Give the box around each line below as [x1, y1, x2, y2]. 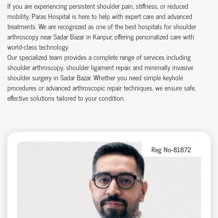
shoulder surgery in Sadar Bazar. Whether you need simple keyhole [7, 71, 183, 83]
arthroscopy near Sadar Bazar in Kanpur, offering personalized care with [7, 30, 194, 42]
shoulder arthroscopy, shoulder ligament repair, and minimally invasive [7, 61, 193, 73]
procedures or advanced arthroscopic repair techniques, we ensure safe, [7, 81, 196, 93]
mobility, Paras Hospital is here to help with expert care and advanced [7, 10, 192, 21]
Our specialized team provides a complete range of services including [7, 51, 191, 62]
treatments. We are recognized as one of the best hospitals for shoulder [7, 20, 196, 32]
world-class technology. [7, 40, 69, 52]
